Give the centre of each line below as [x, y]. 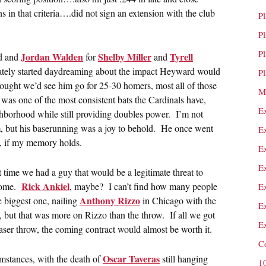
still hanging [184, 259]
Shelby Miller [125, 57]
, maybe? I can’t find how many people [143, 186]
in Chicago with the [178, 200]
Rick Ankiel [45, 186]
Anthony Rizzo [110, 200]
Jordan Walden [52, 57]
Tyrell [181, 57]
